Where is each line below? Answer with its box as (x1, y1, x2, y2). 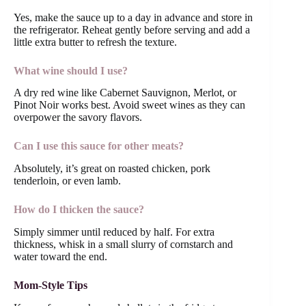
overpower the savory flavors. (14, 111, 142, 124)
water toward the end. (14, 251, 107, 263)
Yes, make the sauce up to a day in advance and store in (14, 11, 253, 23)
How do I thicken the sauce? (14, 204, 144, 216)
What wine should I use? (14, 64, 128, 76)
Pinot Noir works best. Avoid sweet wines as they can (14, 99, 245, 111)
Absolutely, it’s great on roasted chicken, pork (14, 163, 210, 175)
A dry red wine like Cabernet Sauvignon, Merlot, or (14, 87, 236, 99)
